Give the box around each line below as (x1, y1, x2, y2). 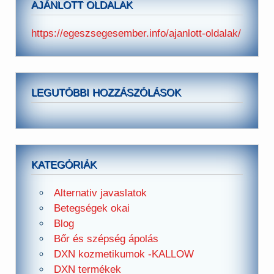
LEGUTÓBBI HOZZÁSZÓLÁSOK (31, 87, 182, 99)
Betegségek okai (53, 202, 130, 214)
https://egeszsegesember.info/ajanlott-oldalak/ (31, 27, 242, 39)
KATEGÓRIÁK (31, 159, 97, 171)
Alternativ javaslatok (53, 187, 147, 199)
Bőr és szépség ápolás (53, 232, 158, 245)
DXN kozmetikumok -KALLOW (53, 248, 194, 260)
